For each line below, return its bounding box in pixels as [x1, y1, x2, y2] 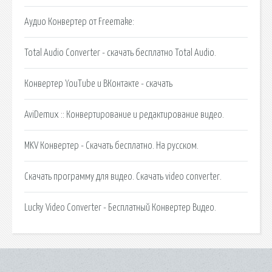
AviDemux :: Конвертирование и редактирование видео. [24, 109, 224, 120]
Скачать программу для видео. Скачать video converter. [24, 171, 222, 182]
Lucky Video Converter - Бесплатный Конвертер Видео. [24, 202, 216, 212]
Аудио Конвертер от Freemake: [24, 16, 134, 27]
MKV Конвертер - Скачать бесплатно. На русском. [24, 140, 199, 151]
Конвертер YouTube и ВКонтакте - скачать [24, 78, 172, 89]
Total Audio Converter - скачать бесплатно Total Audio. [24, 47, 216, 58]
